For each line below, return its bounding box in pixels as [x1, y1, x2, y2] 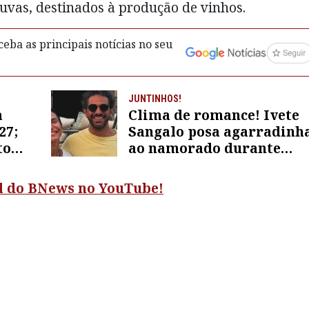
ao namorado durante [128, 139, 281, 158]
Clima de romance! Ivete [128, 106, 299, 125]
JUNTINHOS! [128, 93, 181, 105]
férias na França [128, 155, 243, 175]
